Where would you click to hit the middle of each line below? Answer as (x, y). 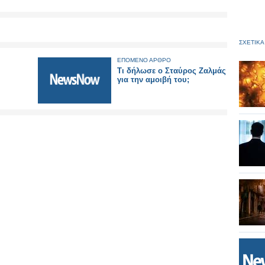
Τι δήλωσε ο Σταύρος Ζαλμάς (172, 71)
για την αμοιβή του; (153, 80)
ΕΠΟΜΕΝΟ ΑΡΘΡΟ (144, 60)
